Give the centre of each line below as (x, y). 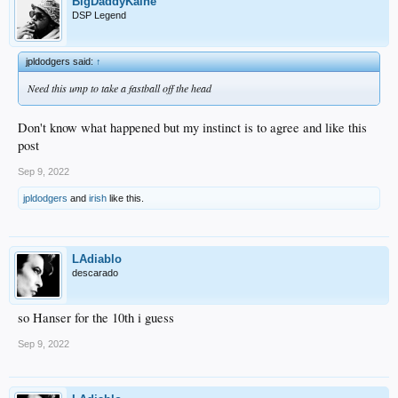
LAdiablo (97, 259)
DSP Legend (99, 15)
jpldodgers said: (61, 61)
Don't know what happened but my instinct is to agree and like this (192, 127)
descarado (95, 272)
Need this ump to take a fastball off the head (119, 88)
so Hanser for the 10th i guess (96, 317)
